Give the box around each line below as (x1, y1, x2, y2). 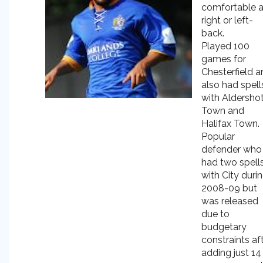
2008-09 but (201, 183, 257, 194)
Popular (201, 131, 235, 142)
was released (201, 195, 258, 207)
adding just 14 (201, 247, 261, 258)
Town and (201, 105, 244, 116)
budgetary (201, 221, 247, 232)
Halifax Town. (201, 118, 259, 129)
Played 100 (201, 41, 249, 52)
